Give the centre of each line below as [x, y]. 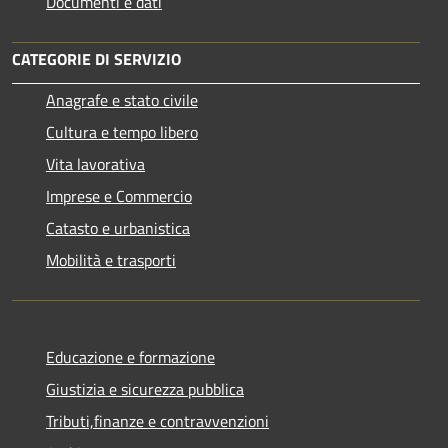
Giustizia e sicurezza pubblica [145, 388]
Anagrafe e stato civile [122, 99]
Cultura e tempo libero [122, 131]
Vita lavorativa [95, 163]
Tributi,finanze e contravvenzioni [157, 420]
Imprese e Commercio [119, 195]
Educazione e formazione [130, 356]
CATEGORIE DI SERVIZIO [96, 58]
